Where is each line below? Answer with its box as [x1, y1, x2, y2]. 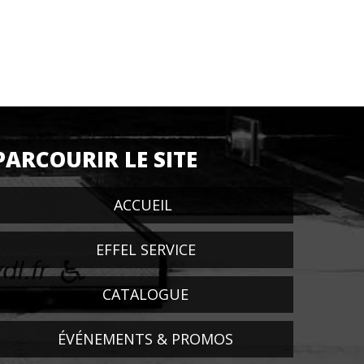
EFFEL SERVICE [95, 239, 196, 259]
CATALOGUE [102, 284, 189, 304]
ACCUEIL [114, 194, 172, 214]
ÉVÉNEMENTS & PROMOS [58, 328, 234, 349]
